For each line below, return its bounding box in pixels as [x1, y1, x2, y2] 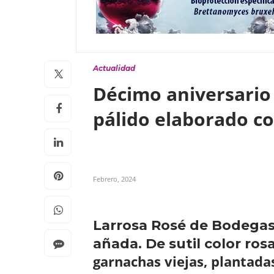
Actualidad [93, 64, 135, 73]
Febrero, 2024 [93, 174, 136, 183]
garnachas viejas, [93, 252, 207, 270]
